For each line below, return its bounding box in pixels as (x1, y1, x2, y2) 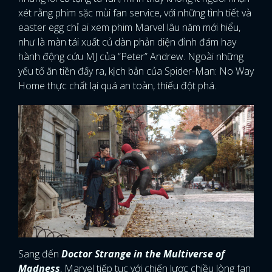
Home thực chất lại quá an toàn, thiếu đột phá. (18, 78, 216, 92)
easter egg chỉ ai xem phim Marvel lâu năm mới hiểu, (18, 20, 240, 34)
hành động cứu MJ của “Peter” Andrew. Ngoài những (18, 49, 243, 63)
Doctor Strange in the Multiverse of (61, 247, 225, 261)
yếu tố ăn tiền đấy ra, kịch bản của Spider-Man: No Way (18, 64, 254, 78)
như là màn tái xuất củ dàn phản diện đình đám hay (18, 35, 236, 49)
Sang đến (18, 247, 61, 261)
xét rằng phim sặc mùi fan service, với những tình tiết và (18, 5, 251, 19)
